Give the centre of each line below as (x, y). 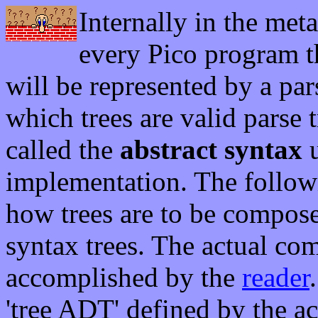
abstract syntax (211, 149)
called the (63, 149)
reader (276, 277)
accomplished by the (124, 277)
